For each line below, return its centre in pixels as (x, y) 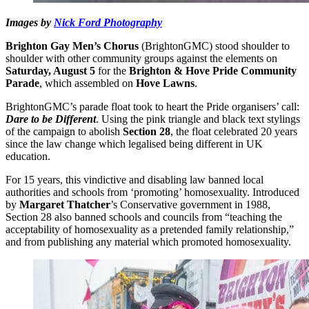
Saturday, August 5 (50, 71)
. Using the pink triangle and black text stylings (198, 119)
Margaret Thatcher (65, 205)
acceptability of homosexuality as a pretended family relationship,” (150, 230)
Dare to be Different (51, 119)
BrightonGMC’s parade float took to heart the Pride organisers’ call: (152, 107)
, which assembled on (88, 83)
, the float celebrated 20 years (234, 132)
